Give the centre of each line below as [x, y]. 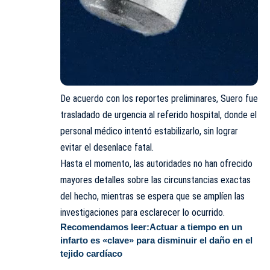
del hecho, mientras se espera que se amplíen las [152, 196]
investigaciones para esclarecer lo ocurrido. [143, 212]
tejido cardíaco [91, 253]
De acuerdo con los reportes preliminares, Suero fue [159, 98]
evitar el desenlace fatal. [107, 147]
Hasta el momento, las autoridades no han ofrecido [156, 163]
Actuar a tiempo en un [196, 227]
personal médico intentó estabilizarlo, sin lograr [149, 131]
